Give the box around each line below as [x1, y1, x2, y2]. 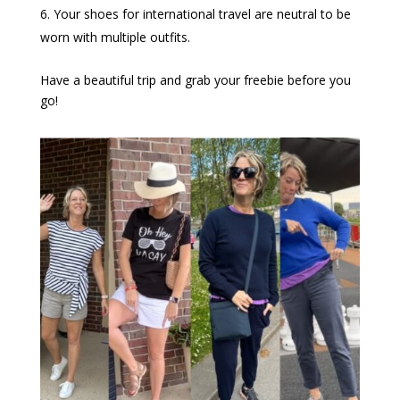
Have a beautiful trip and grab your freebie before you [39, 71, 351, 89]
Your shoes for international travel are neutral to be [53, 5, 351, 23]
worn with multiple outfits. [39, 29, 190, 46]
